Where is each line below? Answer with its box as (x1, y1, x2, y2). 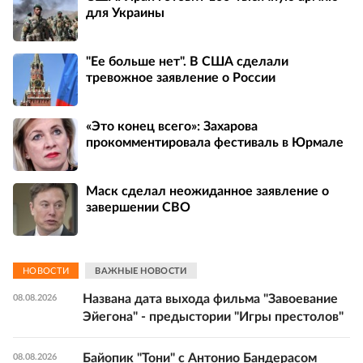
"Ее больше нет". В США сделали (86, 54, 288, 68)
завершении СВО (86, 200, 190, 214)
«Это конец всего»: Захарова (86, 119, 258, 133)
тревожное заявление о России (86, 70, 275, 84)
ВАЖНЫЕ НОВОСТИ (95, 266, 187, 275)
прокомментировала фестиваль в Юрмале (86, 135, 344, 149)
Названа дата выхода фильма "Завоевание (83, 293, 338, 306)
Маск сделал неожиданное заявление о (86, 184, 329, 198)
